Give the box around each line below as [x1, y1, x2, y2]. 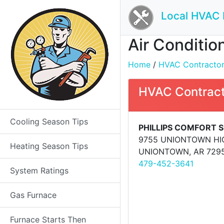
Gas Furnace [10, 190, 56, 200]
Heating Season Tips [10, 141, 88, 151]
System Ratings [10, 165, 68, 175]
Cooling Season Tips [10, 116, 88, 126]
